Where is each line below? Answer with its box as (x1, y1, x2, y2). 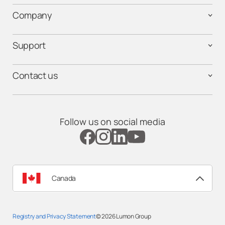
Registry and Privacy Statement (13, 212, 96, 221)
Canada (52, 173, 76, 183)
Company (13, 9, 52, 22)
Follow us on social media (60, 116, 165, 128)
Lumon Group (116, 212, 151, 221)
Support (13, 39, 46, 52)
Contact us (13, 69, 58, 82)
